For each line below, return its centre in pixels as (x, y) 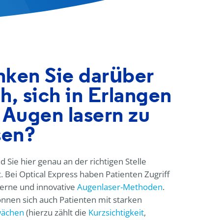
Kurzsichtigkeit (116, 213)
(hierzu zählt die (56, 213)
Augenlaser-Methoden (120, 187)
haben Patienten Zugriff (123, 174)
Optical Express (48, 174)
